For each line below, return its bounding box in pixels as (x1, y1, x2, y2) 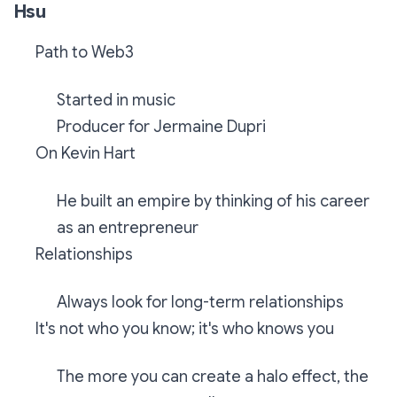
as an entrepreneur (57, 218, 198, 237)
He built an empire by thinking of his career (57, 191, 370, 211)
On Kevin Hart (35, 144, 136, 163)
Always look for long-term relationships (57, 292, 344, 312)
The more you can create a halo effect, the (57, 367, 369, 386)
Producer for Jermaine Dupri (57, 117, 266, 136)
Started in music (57, 90, 175, 110)
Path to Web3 (35, 43, 134, 62)
